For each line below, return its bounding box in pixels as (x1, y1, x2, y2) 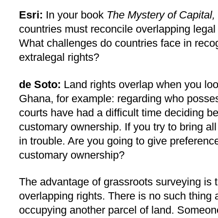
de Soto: (19, 78, 61, 91)
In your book (43, 9, 107, 21)
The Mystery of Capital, (107, 9, 215, 21)
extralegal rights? (19, 51, 99, 64)
